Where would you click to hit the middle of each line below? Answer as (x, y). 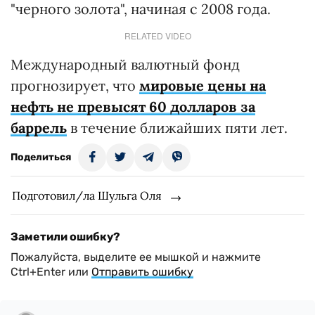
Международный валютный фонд (125, 64)
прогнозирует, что (75, 85)
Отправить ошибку (142, 272)
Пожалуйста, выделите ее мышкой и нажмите (136, 257)
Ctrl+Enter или (51, 272)
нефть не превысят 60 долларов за (133, 107)
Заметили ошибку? (65, 237)
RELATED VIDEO (157, 36)
